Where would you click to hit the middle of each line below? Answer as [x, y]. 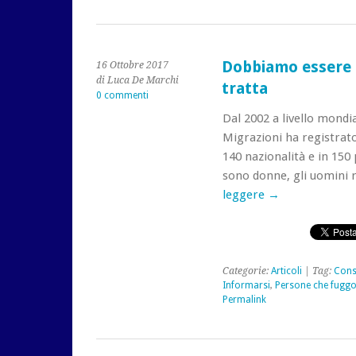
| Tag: [317, 271]
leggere [245, 195]
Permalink [244, 300]
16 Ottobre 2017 [132, 65]
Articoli [286, 271]
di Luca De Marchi [137, 80]
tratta [244, 89]
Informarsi [246, 285]
